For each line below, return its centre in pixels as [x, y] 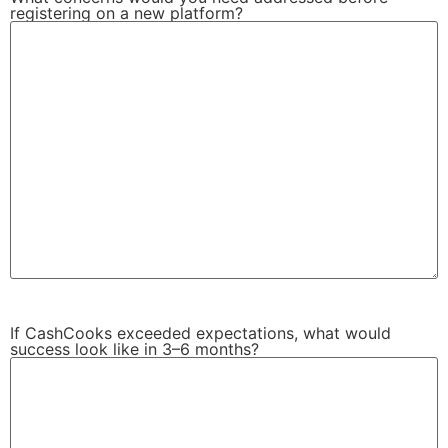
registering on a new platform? [126, 13]
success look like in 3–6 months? [134, 349]
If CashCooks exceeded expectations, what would [200, 333]
